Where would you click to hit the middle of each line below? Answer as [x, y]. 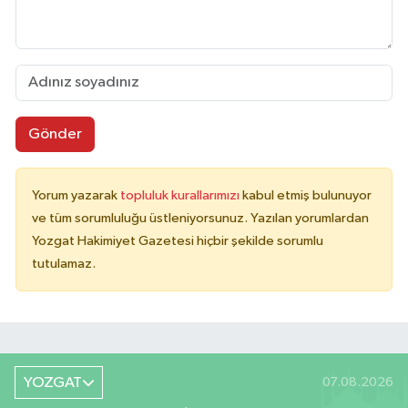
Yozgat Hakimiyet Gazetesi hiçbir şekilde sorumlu [178, 241]
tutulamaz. [64, 264]
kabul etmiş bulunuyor [307, 196]
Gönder [55, 134]
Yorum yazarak [76, 196]
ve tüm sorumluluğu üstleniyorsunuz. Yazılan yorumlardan [200, 219]
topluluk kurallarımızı [181, 196]
